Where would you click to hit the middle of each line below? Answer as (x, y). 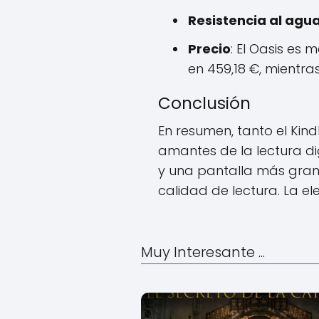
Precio (209, 48)
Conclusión (204, 103)
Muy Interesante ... (203, 252)
